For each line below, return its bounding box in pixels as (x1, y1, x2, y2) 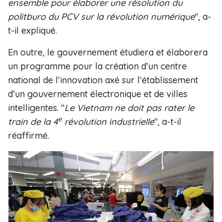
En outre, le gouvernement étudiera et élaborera (8, 47, 208, 58)
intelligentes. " (8, 102, 64, 113)
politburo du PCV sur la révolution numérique (8, 11, 195, 22)
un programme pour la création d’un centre (8, 60, 187, 72)
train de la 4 (8, 116, 58, 127)
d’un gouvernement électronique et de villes (8, 88, 187, 100)
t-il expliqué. (8, 25, 57, 36)
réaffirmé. (8, 130, 49, 141)
